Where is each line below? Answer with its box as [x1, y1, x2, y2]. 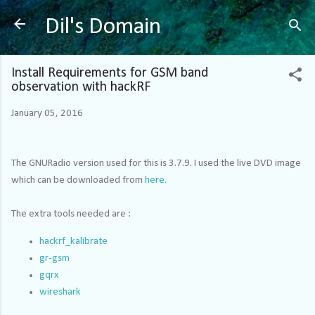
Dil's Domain [45, 15, 161, 39]
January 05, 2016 [11, 108, 83, 119]
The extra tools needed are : [11, 208, 131, 219]
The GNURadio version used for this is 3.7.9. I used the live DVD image [11, 157, 301, 169]
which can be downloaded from [11, 174, 145, 186]
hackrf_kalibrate [39, 236, 108, 247]
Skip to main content [115, 12, 200, 22]
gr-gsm [39, 252, 70, 264]
